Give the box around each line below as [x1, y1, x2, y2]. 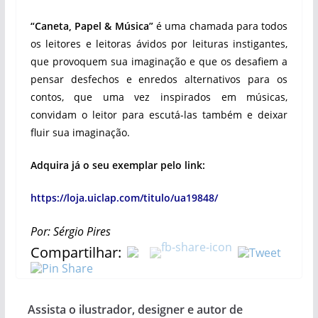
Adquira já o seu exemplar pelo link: [30, 158, 205, 172]
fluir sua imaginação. [30, 126, 130, 139]
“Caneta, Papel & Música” [30, 19, 153, 33]
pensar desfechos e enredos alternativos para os [30, 72, 288, 86]
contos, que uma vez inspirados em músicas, [30, 90, 288, 104]
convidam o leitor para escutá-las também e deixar [30, 108, 288, 121]
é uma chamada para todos [153, 19, 288, 33]
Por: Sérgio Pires [30, 224, 111, 239]
